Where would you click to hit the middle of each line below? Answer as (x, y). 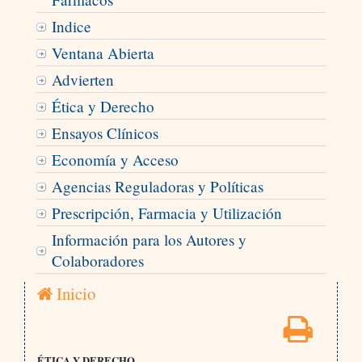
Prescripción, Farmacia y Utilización (166, 213)
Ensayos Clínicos (105, 133)
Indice (71, 27)
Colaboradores (97, 261)
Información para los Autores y (149, 240)
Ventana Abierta (103, 53)
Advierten (82, 80)
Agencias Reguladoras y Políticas (157, 187)
